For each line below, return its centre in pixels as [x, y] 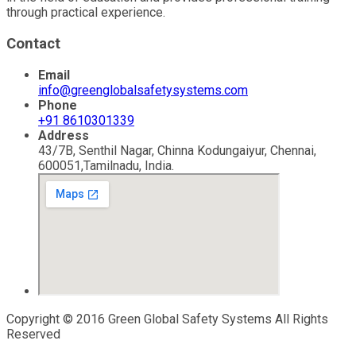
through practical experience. [86, 13]
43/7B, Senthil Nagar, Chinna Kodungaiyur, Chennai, [177, 150]
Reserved [33, 334]
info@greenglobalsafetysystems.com [143, 90]
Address [64, 135]
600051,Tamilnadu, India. [106, 165]
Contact [33, 43]
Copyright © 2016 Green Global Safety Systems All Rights [167, 319]
